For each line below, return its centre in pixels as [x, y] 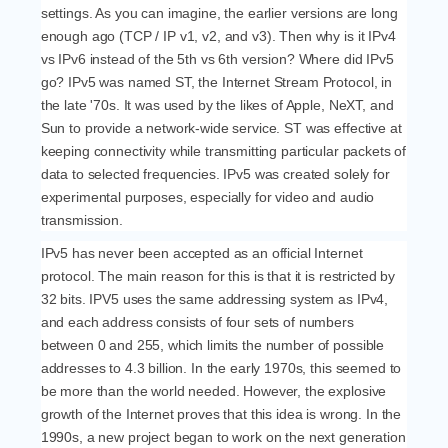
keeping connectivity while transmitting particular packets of [223, 151]
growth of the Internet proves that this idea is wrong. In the [221, 414]
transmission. [81, 220]
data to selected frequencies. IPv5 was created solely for [215, 174]
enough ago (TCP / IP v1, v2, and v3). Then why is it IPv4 [218, 36]
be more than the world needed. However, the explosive [213, 391]
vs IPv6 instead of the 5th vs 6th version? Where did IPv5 [217, 59]
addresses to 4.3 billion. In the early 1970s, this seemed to [221, 368]
